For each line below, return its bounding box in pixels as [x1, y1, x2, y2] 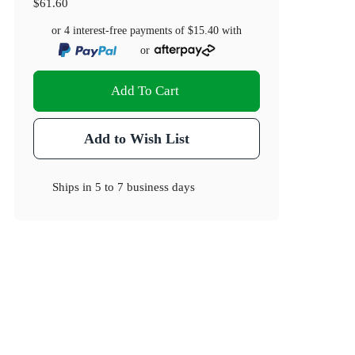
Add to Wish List [83, 131, 189, 147]
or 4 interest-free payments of [52, 25, 189, 37]
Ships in [52, 180, 96, 194]
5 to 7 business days [95, 180, 196, 194]
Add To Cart [111, 83, 180, 99]
